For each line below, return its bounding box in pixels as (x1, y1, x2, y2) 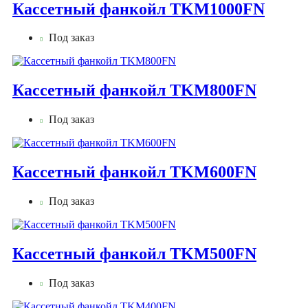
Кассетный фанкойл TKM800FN (12, 81, 256, 100)
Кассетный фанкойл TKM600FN (12, 163, 256, 181)
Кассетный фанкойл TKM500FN (12, 244, 256, 263)
